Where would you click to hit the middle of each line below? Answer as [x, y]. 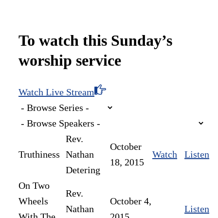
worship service [70, 61]
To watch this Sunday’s [95, 41]
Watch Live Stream [56, 92]
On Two [34, 185]
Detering [83, 170]
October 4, [131, 201]
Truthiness [39, 154]
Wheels [33, 201]
